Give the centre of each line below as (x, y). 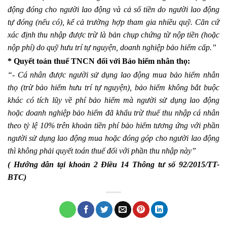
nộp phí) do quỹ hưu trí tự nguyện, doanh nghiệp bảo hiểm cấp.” (112, 48)
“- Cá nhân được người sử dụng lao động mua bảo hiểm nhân (113, 75)
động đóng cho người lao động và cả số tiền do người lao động (113, 10)
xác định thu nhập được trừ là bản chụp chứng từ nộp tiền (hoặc (113, 35)
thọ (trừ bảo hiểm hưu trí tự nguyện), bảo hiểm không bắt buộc (113, 88)
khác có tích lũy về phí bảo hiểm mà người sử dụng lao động (113, 100)
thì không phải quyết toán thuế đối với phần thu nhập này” (102, 151)
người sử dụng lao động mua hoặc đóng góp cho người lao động (113, 138)
